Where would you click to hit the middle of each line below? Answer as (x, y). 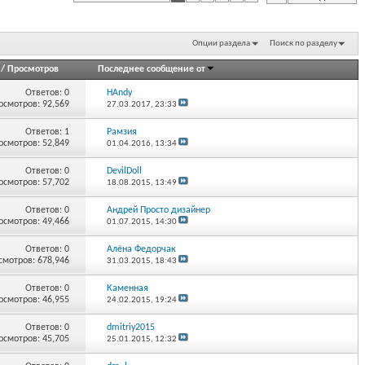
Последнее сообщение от (151, 69)
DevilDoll (125, 171)
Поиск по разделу (303, 43)
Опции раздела (221, 43)
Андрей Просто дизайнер (159, 210)
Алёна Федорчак (142, 249)
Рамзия (122, 132)
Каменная (128, 288)
